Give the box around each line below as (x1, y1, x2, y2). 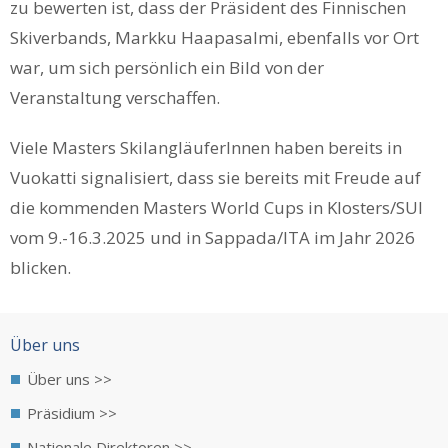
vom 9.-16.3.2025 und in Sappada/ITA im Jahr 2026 (10, 226, 415, 250)
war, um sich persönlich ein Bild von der (10, 56, 324, 80)
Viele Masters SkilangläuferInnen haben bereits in (10, 136, 402, 160)
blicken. (10, 256, 71, 280)
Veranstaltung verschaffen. (10, 86, 220, 110)
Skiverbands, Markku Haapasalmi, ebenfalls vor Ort (10, 26, 419, 50)
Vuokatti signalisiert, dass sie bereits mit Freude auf (10, 166, 421, 190)
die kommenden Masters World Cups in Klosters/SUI (10, 196, 423, 220)
